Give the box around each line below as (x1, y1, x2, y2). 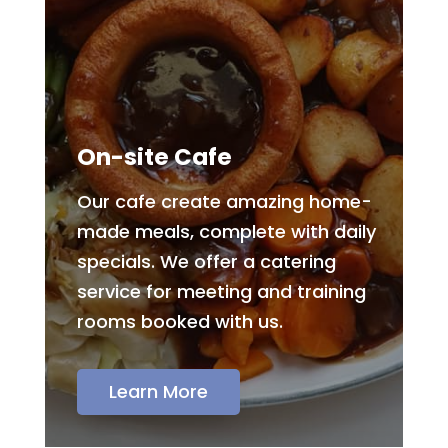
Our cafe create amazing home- (76, 189, 372, 215)
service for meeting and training (76, 279, 366, 305)
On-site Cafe (76, 141, 232, 174)
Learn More (108, 379, 208, 405)
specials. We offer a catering (76, 249, 336, 275)
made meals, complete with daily (76, 219, 376, 245)
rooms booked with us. (76, 309, 283, 335)
